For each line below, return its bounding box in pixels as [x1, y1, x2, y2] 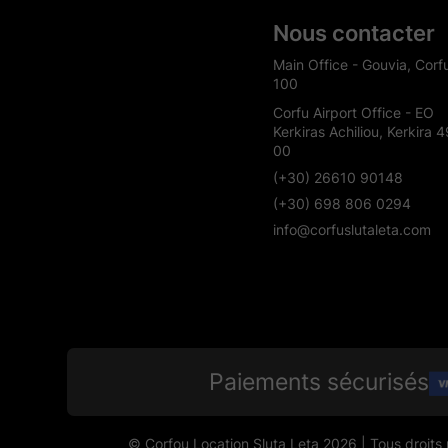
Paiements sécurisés [209, 367, 429, 396]
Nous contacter [272, 19, 435, 46]
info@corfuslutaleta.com [272, 220, 431, 238]
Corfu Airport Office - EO [272, 103, 434, 121]
